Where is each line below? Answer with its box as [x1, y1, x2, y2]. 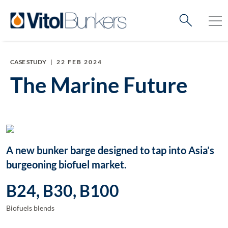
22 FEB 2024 [56, 58, 102, 66]
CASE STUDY [10, 58, 46, 66]
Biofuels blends [6, 204, 54, 213]
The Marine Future [10, 72, 187, 98]
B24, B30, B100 [6, 181, 119, 201]
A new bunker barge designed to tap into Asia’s [6, 144, 214, 157]
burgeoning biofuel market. [6, 158, 127, 171]
